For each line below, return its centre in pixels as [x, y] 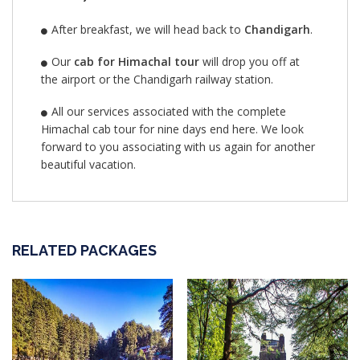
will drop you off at [249, 62]
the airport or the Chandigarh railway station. [157, 80]
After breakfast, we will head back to [147, 30]
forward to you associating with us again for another [178, 147]
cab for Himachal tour [135, 62]
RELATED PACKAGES [84, 251]
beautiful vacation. [90, 165]
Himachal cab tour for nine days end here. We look [172, 129]
